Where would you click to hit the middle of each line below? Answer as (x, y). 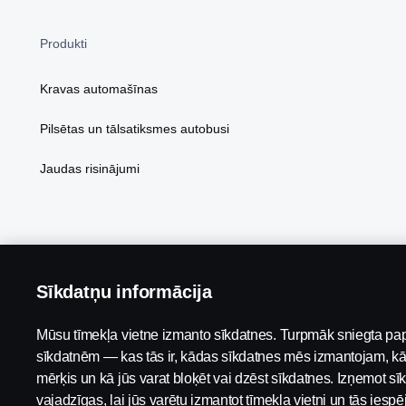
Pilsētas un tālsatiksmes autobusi (135, 129)
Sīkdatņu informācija (124, 292)
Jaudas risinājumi (90, 169)
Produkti (63, 43)
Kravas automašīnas (99, 89)
